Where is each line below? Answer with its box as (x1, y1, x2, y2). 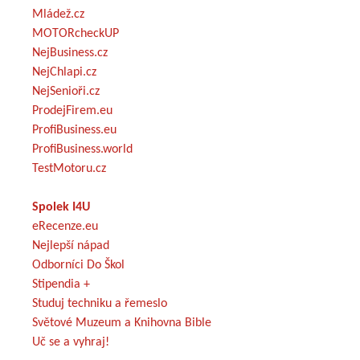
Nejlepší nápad (32, 239, 109, 252)
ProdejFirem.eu (32, 104, 112, 117)
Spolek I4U (32, 200, 90, 214)
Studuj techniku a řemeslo (32, 297, 167, 310)
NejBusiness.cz (32, 46, 108, 59)
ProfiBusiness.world (32, 142, 133, 156)
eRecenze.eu (32, 219, 98, 233)
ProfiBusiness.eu (32, 123, 117, 137)
